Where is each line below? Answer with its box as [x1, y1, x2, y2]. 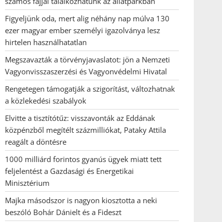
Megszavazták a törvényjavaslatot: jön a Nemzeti [5, 55, 170, 64]
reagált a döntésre [5, 137, 66, 147]
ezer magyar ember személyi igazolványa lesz [5, 25, 160, 35]
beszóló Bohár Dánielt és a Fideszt [5, 207, 121, 217]
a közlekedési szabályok [5, 96, 86, 106]
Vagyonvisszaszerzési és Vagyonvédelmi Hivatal [5, 66, 167, 76]
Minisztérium [5, 178, 50, 188]
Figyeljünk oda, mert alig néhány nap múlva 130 [5, 13, 169, 23]
